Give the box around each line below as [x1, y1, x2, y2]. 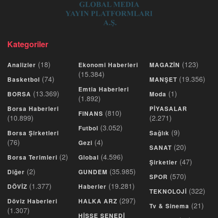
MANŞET [149, 75, 177, 84]
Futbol [78, 124, 98, 133]
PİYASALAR [149, 104, 187, 113]
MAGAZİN [149, 60, 180, 70]
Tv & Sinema [149, 201, 189, 211]
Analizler [7, 60, 36, 70]
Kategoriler [7, 38, 48, 50]
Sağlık [149, 128, 169, 138]
